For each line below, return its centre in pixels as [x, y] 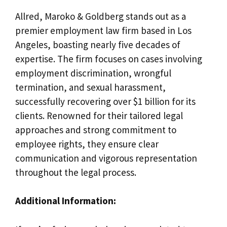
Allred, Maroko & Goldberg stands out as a [101, 16]
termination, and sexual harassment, [90, 87]
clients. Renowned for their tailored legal [99, 115]
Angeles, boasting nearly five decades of [98, 44]
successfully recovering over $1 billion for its [105, 101]
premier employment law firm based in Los [103, 30]
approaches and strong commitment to [96, 129]
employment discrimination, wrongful [93, 73]
